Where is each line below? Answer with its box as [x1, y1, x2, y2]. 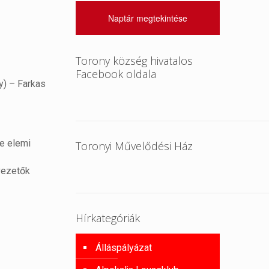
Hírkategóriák [76, 211, 141, 225]
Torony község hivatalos [76, 53, 193, 68]
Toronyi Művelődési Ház [76, 139, 193, 153]
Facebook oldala [76, 67, 157, 81]
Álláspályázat [95, 242, 153, 253]
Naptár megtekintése [108, 12, 188, 24]
